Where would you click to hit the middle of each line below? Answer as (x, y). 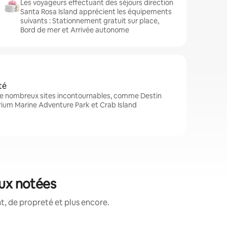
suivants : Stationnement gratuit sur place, (90, 21)
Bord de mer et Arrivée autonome (75, 30)
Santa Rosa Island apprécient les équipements (96, 12)
